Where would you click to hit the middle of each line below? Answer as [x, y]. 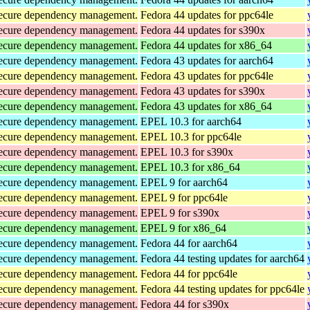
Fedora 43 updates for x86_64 [206, 106]
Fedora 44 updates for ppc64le [207, 15]
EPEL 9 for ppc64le [184, 197]
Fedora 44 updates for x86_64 [206, 45]
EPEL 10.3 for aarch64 [191, 121]
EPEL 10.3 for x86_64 [190, 167]
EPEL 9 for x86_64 [183, 228]
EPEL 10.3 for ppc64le [191, 136]
